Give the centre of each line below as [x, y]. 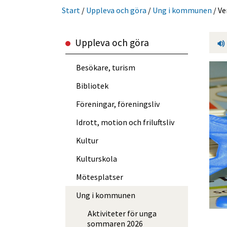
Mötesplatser [99, 177]
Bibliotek [92, 86]
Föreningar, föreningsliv [118, 104]
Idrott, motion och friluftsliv [125, 122]
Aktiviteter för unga [122, 214]
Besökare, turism [105, 68]
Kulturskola [96, 159]
